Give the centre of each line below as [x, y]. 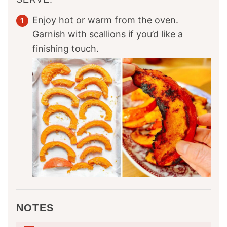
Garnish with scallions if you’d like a [108, 34]
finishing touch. [66, 48]
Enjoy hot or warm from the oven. [105, 20]
